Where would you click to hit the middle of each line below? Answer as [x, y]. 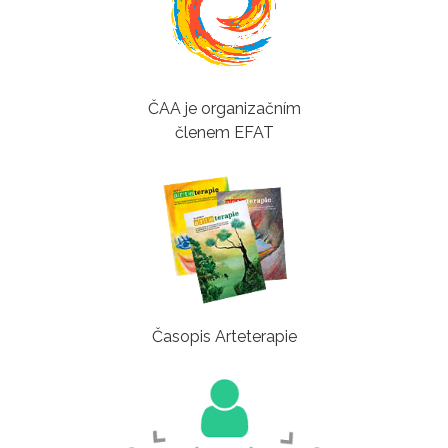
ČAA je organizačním [224, 108]
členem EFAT [224, 132]
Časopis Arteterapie [224, 336]
